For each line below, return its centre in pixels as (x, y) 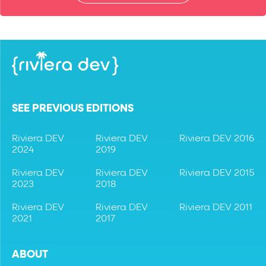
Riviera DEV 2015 (217, 173)
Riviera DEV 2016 (217, 139)
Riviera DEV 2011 (216, 208)
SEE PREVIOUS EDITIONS (73, 109)
